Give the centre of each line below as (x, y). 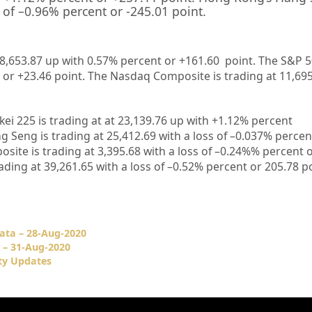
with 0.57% (91, 61)
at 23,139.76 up (144, 121)
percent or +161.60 (172, 61)
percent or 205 (244, 167)
